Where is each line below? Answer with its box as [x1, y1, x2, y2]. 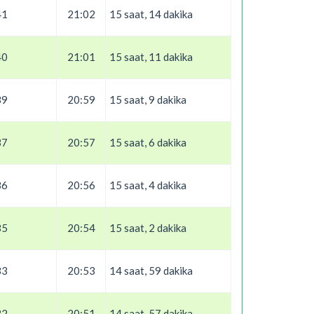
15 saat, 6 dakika [109, 136, 186, 149]
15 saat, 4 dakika [109, 179, 186, 191]
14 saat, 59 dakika [109, 264, 193, 277]
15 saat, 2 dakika [109, 221, 186, 234]
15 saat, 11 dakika [109, 50, 193, 63]
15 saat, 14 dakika [109, 8, 193, 20]
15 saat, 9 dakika [109, 93, 186, 106]
